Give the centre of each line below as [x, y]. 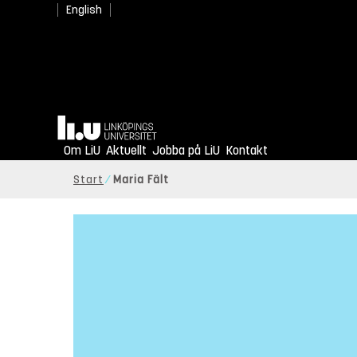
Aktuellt [126, 151]
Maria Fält [141, 180]
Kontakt [247, 151]
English [84, 10]
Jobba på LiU [186, 151]
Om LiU [82, 151]
